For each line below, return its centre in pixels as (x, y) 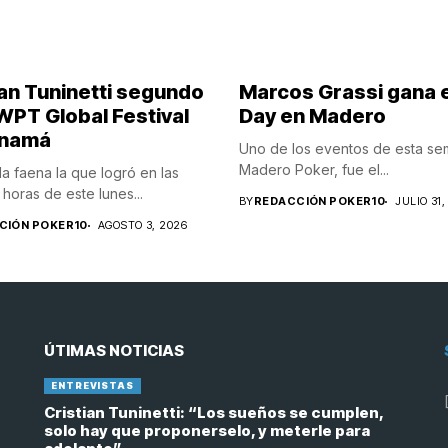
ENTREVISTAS (92, 386)
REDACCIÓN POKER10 (319, 201)
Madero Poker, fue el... (314, 170)
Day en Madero (312, 116)
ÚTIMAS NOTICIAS (114, 351)
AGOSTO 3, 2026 (142, 225)
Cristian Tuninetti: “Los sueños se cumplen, (214, 413)
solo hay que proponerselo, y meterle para (207, 431)
